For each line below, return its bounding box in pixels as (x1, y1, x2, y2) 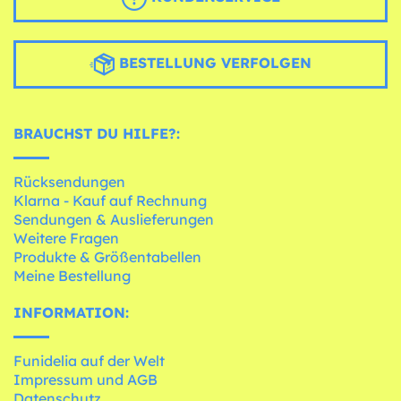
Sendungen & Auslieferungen (13, 210, 214, 229)
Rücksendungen (13, 173, 125, 192)
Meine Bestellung (13, 267, 131, 286)
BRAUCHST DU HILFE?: (13, 124, 180, 143)
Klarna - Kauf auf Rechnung (13, 192, 207, 210)
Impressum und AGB (13, 371, 158, 389)
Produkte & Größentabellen (13, 248, 201, 267)
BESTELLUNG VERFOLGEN (115, 54, 311, 73)
